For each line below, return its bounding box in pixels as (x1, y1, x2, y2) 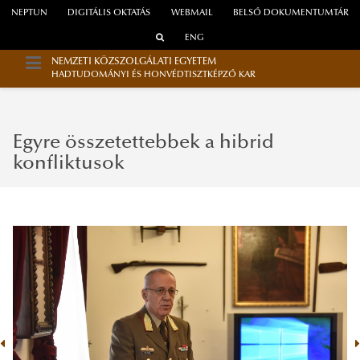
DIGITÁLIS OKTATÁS (67, 9, 151, 18)
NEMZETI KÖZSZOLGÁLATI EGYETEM (51, 57, 216, 67)
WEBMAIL (170, 9, 213, 18)
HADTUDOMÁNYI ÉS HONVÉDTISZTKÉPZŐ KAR (51, 71, 256, 80)
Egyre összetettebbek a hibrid (13, 133, 274, 153)
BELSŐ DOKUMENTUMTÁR (233, 9, 350, 18)
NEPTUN (10, 9, 47, 18)
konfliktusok (13, 153, 125, 174)
